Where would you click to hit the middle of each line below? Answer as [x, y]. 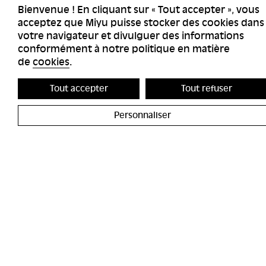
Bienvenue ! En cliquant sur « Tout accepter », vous [139, 10]
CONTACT [31, 227]
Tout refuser [206, 88]
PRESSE [27, 239]
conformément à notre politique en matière [124, 49]
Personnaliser [142, 115]
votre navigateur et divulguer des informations [131, 36]
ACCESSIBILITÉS [45, 215]
